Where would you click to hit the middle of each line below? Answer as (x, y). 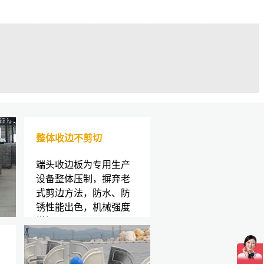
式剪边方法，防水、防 (83, 193)
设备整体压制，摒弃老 (83, 179)
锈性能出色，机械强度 (83, 207)
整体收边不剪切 (69, 138)
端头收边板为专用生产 (83, 164)
